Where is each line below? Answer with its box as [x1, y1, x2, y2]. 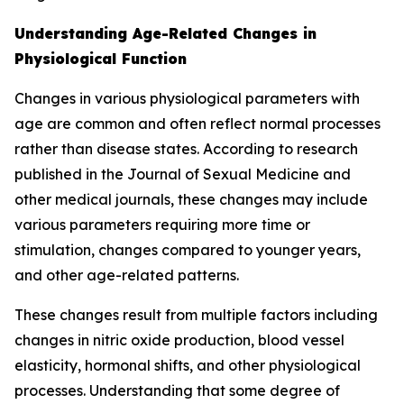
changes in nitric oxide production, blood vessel [14, 331, 344, 349]
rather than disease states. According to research [14, 140, 358, 158]
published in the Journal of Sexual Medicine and [14, 165, 351, 183]
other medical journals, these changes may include [14, 190, 368, 208]
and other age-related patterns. [14, 266, 239, 284]
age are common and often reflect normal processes [14, 115, 381, 133]
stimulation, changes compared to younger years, [14, 241, 361, 259]
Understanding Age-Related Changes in [14, 24, 317, 42]
